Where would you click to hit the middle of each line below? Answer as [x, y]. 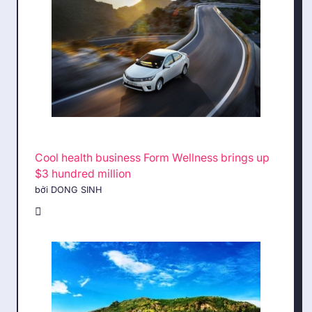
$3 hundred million [83, 174]
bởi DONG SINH [69, 190]
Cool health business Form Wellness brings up [152, 158]
